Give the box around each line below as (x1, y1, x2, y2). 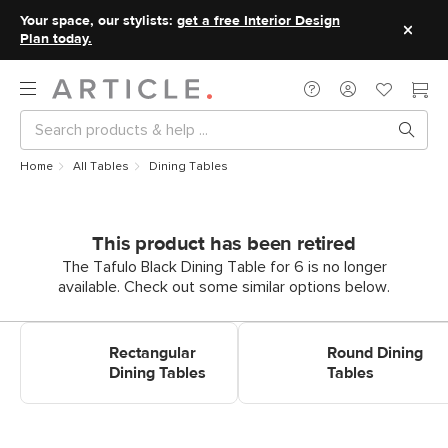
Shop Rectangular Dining (21, 325, 187, 341)
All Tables (73, 161, 129, 173)
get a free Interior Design (177, 14, 340, 28)
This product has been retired (92, 234, 356, 254)
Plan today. (20, 32, 92, 46)
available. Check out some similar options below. (58, 279, 390, 295)
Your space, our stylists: (20, 14, 177, 28)
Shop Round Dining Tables (239, 325, 418, 341)
